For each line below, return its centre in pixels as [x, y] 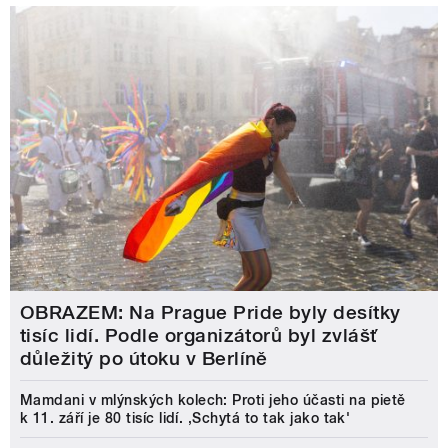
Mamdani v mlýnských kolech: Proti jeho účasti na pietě [213, 399]
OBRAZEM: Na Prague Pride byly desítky [210, 312]
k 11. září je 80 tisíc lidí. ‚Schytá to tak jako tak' [185, 417]
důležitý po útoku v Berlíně [144, 358]
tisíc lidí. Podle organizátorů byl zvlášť [199, 335]
